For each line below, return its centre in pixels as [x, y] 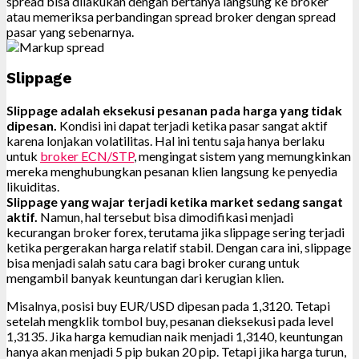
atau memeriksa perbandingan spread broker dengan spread [171, 17]
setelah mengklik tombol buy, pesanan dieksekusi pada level [170, 321]
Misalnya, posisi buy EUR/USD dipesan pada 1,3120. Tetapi [168, 305]
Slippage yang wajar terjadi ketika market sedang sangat [175, 201]
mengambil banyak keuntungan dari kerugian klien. [145, 277]
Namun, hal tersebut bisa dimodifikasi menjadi [165, 216]
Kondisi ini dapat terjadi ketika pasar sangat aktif [192, 125]
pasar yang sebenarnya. [70, 32]
